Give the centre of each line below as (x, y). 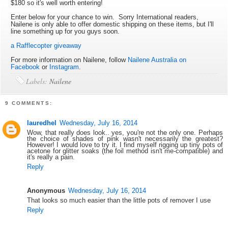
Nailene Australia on (157, 60)
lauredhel (42, 123)
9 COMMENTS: (29, 103)
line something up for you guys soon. (65, 32)
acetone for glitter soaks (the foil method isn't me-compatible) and (125, 151)
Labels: (38, 81)
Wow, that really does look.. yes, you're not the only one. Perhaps (125, 132)
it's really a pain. (51, 157)
